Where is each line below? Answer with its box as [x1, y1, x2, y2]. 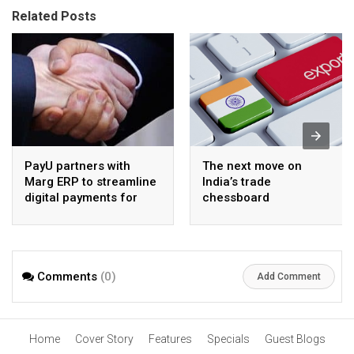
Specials [206, 332, 250, 345]
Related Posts [12, 8, 96, 24]
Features [148, 332, 192, 345]
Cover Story [74, 332, 134, 345]
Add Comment [257, 270, 321, 282]
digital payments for [24, 190, 137, 205]
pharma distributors [24, 206, 136, 221]
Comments [34, 269, 100, 284]
